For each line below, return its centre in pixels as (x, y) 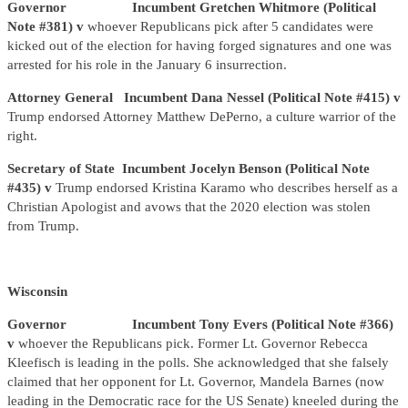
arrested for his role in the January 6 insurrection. (147, 65)
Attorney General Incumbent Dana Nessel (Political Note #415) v (204, 98)
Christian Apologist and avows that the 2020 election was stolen (189, 207)
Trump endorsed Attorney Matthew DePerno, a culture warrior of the (202, 117)
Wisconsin (37, 292)
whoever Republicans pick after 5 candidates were (230, 27)
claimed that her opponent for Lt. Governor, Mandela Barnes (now (196, 382)
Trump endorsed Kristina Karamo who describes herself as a (227, 188)
